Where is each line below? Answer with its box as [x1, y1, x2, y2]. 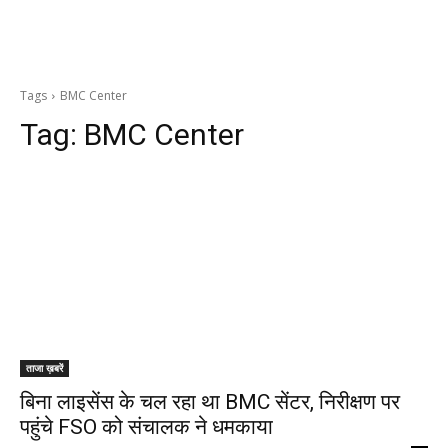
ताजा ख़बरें [26, 361, 63, 375]
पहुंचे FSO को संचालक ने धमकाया [20, 415, 273, 439]
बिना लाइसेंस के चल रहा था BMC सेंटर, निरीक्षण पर [20, 390, 400, 414]
